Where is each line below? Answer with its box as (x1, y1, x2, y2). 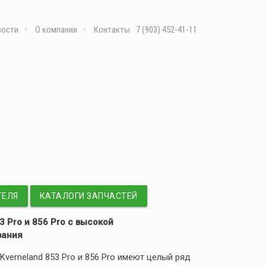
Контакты (94, 24, 131, 35)
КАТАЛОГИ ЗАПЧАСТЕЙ (39, 191, 138, 201)
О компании (35, 24, 78, 35)
